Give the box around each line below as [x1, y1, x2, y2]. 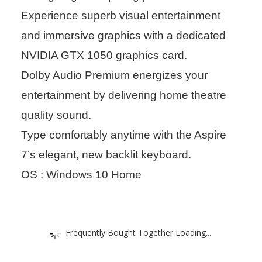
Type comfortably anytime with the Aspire [21, 128, 226, 141]
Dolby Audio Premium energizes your [21, 68, 208, 81]
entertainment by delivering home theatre [21, 88, 226, 101]
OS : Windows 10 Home [21, 168, 142, 181]
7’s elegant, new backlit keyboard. [21, 148, 191, 161]
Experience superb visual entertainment [21, 9, 220, 22]
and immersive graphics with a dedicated [21, 29, 226, 42]
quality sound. [21, 108, 91, 121]
